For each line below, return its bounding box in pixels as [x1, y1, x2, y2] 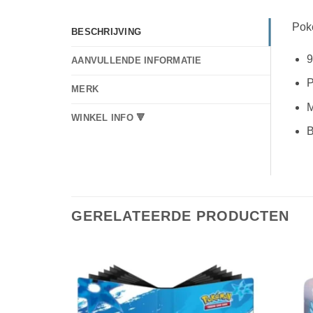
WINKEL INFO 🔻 [71, 112, 146, 123]
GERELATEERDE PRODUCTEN [71, 208, 289, 224]
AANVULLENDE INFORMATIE [71, 54, 202, 66]
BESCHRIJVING [71, 26, 142, 37]
